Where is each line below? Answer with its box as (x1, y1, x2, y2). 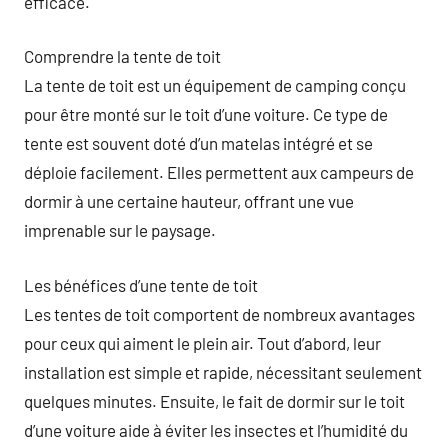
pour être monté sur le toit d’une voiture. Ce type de (24, 104, 388, 124)
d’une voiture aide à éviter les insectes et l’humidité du (24, 419, 408, 440)
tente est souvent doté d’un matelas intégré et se (24, 133, 373, 153)
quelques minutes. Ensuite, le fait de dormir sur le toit (24, 390, 405, 411)
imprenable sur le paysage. (24, 220, 216, 240)
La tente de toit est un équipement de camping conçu (24, 75, 406, 95)
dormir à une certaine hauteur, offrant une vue (24, 191, 354, 211)
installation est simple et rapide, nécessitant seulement (24, 361, 422, 382)
